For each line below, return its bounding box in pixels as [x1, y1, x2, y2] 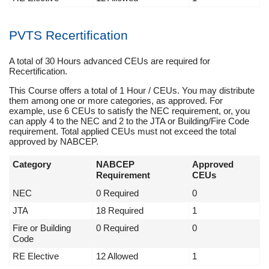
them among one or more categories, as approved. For [9, 95, 223, 106]
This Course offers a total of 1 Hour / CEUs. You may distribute [9, 85, 255, 95]
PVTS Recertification [9, 28, 128, 43]
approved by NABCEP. [9, 136, 98, 147]
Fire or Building [13, 222, 71, 233]
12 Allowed [96, 250, 138, 261]
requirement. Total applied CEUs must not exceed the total [9, 125, 236, 136]
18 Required [96, 205, 144, 216]
